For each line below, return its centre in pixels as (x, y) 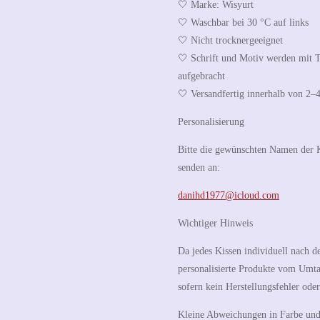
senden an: (199, 167)
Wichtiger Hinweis (215, 223)
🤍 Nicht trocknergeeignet (230, 40)
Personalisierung (211, 121)
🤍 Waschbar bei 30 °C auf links (243, 22)
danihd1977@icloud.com (229, 195)
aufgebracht (201, 76)
